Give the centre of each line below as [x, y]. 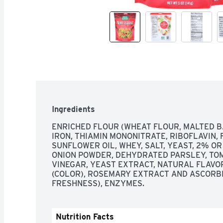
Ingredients [73, 109]
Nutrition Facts [85, 217]
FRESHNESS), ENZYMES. [98, 183]
